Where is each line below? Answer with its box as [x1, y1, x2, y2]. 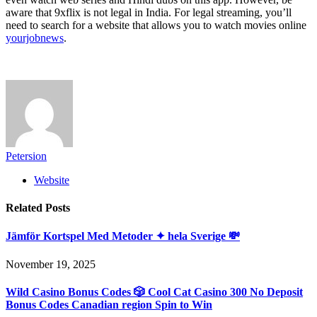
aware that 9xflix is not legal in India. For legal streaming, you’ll [6, 6, 292, 18]
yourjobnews [6, 31, 64, 44]
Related [6, 202, 45, 214]
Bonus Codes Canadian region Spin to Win [6, 298, 212, 311]
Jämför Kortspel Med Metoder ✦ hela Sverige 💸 [6, 230, 240, 243]
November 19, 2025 [6, 258, 96, 270]
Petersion [6, 149, 47, 162]
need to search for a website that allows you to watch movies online [6, 18, 306, 31]
